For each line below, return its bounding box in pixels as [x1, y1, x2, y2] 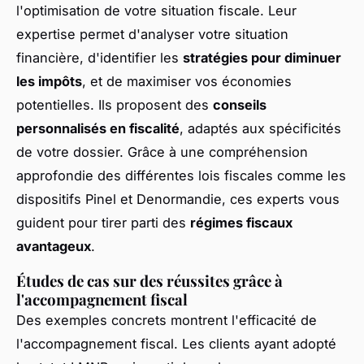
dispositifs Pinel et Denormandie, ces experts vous [16, 190, 340, 207]
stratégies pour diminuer [183, 49, 341, 66]
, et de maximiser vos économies [82, 72, 292, 89]
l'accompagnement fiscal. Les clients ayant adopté [16, 335, 336, 352]
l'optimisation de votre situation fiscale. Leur [16, 2, 297, 19]
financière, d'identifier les [16, 49, 183, 66]
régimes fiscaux [190, 214, 292, 231]
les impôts [16, 72, 82, 89]
